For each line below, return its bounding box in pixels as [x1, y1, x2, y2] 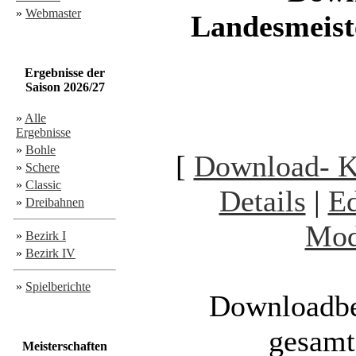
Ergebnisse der [25, 66, 105, 79]
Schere [25, 161, 60, 174]
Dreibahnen [25, 195, 84, 209]
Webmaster [25, 6, 81, 20]
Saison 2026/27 [25, 80, 105, 94]
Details [219, 184, 306, 218]
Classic [25, 178, 61, 192]
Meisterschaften [22, 339, 107, 353]
